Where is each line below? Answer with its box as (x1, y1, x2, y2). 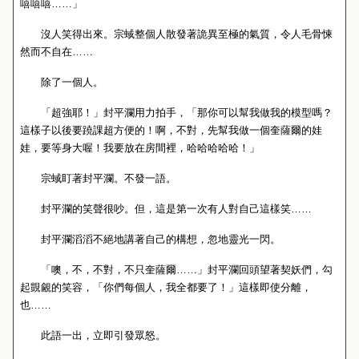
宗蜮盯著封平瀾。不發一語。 (20, 172, 176, 184)
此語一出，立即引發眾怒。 (20, 329, 166, 341)
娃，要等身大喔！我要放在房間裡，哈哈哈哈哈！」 (20, 142, 260, 154)
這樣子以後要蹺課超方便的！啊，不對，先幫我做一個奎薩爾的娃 (20, 124, 322, 136)
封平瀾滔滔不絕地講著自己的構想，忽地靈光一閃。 (20, 233, 280, 245)
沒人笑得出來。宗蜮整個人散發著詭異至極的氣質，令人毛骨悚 (20, 28, 333, 40)
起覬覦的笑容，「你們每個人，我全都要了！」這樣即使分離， (20, 281, 312, 293)
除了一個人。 (20, 76, 103, 88)
